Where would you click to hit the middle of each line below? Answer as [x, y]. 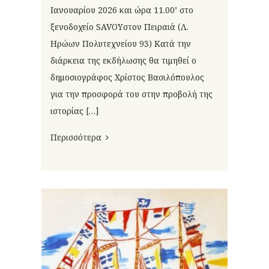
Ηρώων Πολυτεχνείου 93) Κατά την [121, 44]
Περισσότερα [76, 138]
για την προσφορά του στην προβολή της [131, 94]
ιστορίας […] [75, 111]
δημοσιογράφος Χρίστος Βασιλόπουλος [127, 77]
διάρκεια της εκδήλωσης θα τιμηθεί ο [123, 61]
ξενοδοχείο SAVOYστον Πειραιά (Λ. [119, 27]
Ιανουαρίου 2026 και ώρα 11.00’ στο [122, 10]
